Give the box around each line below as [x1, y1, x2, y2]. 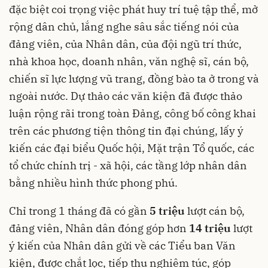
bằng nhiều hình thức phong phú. [9, 175, 178, 190]
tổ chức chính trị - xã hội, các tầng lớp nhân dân [9, 158, 247, 172]
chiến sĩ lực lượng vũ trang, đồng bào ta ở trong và [9, 71, 259, 86]
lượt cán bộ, [185, 203, 245, 218]
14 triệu [189, 221, 231, 235]
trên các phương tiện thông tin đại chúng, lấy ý [9, 123, 243, 138]
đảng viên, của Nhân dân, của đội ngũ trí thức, [9, 36, 242, 51]
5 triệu [150, 203, 185, 218]
